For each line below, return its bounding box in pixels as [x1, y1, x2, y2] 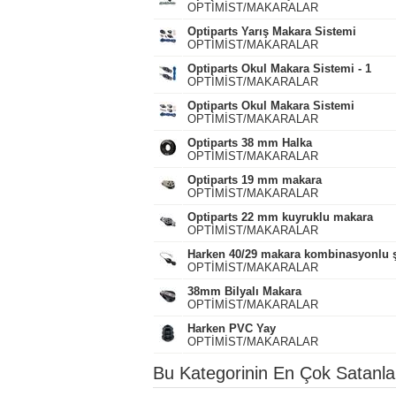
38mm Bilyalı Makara [187, 285, 301, 298]
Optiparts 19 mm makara [187, 173, 322, 187]
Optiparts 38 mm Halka [187, 136, 312, 149]
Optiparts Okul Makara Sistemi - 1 [187, 62, 371, 75]
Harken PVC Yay [187, 322, 276, 335]
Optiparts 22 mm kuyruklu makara [187, 210, 373, 224]
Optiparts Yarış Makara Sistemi [187, 25, 356, 38]
